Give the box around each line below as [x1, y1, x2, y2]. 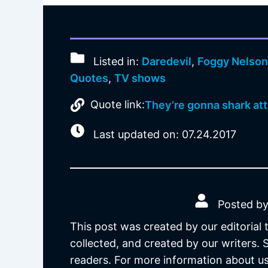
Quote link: [90, 98, 145, 111]
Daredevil [142, 54, 192, 68]
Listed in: [90, 54, 142, 68]
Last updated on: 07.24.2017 [90, 128, 237, 141]
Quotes [70, 71, 108, 84]
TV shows [114, 71, 166, 84]
